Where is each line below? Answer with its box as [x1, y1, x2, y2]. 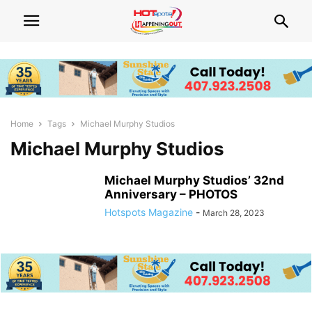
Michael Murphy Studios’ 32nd [104, 173, 284, 188]
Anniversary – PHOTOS [104, 187, 237, 202]
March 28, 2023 [203, 208, 265, 219]
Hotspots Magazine [104, 206, 193, 219]
